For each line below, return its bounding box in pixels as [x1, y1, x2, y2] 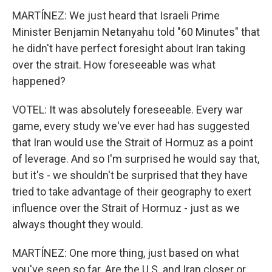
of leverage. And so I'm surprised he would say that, [12, 152, 259, 165]
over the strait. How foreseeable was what [12, 58, 216, 71]
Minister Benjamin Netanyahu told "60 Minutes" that [12, 25, 260, 38]
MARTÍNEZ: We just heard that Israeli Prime [12, 9, 220, 22]
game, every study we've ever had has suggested [12, 120, 250, 132]
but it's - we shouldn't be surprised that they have [12, 169, 248, 182]
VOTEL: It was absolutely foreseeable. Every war [12, 103, 243, 116]
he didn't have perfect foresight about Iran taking [12, 42, 245, 55]
